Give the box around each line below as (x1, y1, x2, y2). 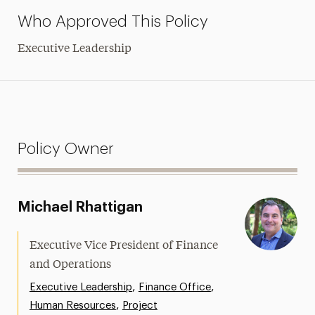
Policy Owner (17, 141, 114, 157)
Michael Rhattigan (17, 200, 143, 214)
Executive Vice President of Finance (29, 240, 218, 252)
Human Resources (29, 300, 116, 311)
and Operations (29, 259, 111, 271)
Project (122, 300, 157, 311)
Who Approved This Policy (17, 13, 208, 30)
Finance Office (138, 282, 211, 292)
